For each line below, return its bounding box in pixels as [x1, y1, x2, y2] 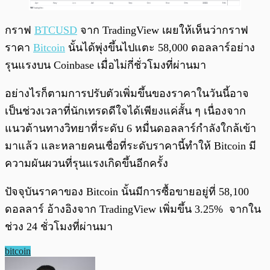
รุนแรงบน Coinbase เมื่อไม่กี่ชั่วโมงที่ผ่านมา [5, 59, 212, 72]
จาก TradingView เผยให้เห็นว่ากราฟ [77, 24, 248, 37]
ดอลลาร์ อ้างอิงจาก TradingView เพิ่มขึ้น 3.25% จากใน [5, 203, 261, 216]
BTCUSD [34, 24, 77, 37]
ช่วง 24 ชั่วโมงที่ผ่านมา [5, 221, 113, 233]
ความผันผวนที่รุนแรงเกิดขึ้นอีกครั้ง [5, 157, 171, 170]
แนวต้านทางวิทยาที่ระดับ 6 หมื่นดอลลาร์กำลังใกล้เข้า [5, 122, 256, 135]
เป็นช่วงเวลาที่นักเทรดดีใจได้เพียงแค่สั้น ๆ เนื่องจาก [5, 105, 246, 118]
